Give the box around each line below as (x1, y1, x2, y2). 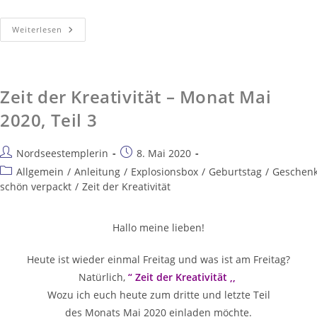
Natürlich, (79, 270, 128, 284)
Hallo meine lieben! (113, 221, 204, 235)
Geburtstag (209, 165, 262, 179)
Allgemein (16, 165, 64, 179)
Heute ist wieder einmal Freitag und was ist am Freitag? (27, 253, 290, 267)
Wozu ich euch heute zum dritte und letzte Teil (47, 288, 270, 302)
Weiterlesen (12, 24, 62, 35)
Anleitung (74, 165, 120, 179)
